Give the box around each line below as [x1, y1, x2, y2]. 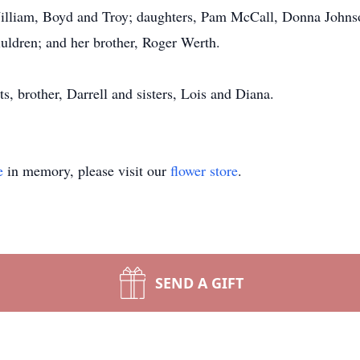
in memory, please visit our [3, 161, 170, 180]
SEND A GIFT [155, 273, 243, 292]
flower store [170, 161, 238, 180]
